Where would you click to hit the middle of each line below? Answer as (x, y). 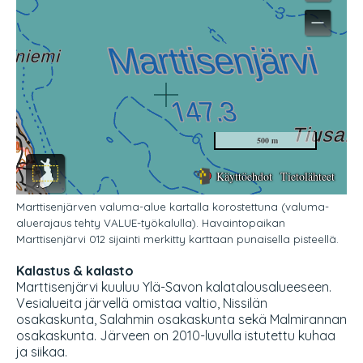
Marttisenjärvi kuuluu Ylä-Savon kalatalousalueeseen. (174, 287)
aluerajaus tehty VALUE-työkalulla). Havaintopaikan (151, 223)
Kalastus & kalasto (75, 271)
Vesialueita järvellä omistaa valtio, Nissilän (142, 303)
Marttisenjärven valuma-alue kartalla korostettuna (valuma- (173, 207)
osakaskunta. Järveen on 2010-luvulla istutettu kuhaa (176, 336)
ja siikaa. (42, 352)
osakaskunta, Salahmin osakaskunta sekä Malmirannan (181, 320)
